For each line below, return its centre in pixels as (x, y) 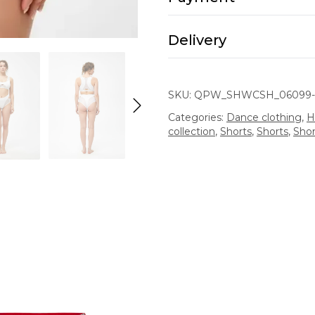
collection (191, 131)
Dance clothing (264, 117)
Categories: (197, 117)
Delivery (197, 40)
